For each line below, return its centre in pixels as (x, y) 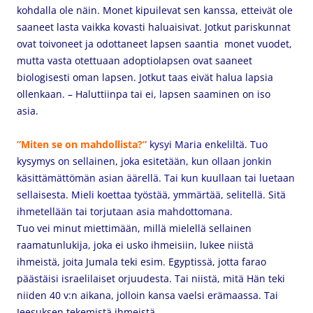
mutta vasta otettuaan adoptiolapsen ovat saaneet (134, 60)
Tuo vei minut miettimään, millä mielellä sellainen (134, 228)
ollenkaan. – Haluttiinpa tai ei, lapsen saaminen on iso (144, 94)
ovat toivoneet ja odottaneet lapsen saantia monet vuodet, (154, 44)
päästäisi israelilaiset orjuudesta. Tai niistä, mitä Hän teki (151, 278)
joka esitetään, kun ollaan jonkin (196, 161)
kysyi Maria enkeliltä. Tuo (209, 144)
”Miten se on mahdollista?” (83, 144)
